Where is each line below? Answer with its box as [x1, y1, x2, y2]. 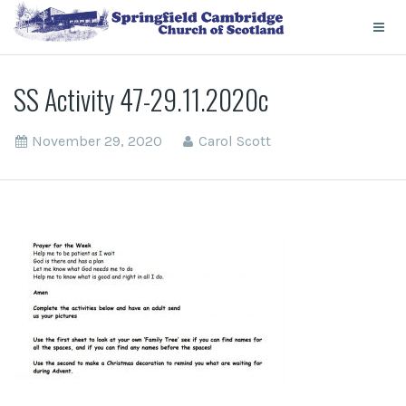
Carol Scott [198, 132, 271, 150]
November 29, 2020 [32, 132, 162, 150]
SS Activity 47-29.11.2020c [14, 79, 268, 120]
